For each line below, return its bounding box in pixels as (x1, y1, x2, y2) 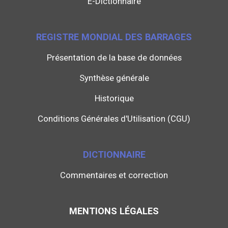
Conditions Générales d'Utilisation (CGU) (38, 113, 190, 124)
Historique (94, 93, 134, 104)
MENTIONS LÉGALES (69, 206, 159, 217)
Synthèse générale (79, 73, 149, 83)
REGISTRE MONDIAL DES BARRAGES (36, 32, 192, 43)
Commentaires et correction (60, 170, 168, 181)
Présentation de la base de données (46, 52, 182, 63)
